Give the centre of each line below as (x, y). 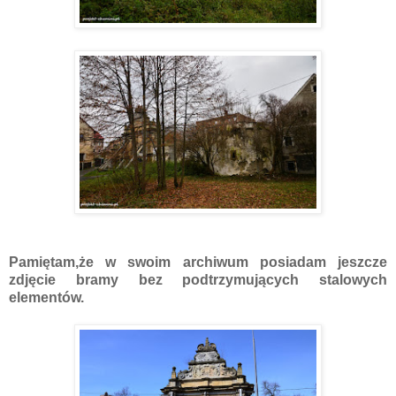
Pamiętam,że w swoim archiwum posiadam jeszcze (198, 263)
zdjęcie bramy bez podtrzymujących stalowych (198, 280)
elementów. (46, 298)
